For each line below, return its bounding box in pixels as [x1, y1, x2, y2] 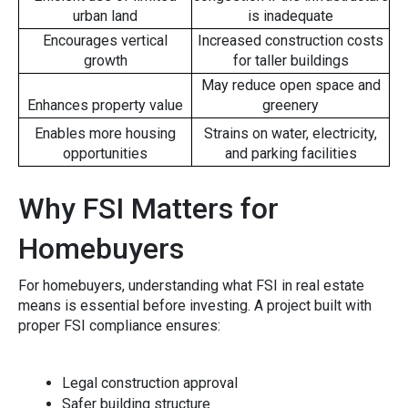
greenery [262, 97, 319, 115]
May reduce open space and [200, 76, 381, 95]
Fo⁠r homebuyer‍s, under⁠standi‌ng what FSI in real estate [18, 277, 364, 295]
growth [83, 52, 127, 70]
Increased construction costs [198, 32, 383, 50]
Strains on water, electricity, [204, 125, 377, 143]
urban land [73, 7, 138, 25]
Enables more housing [35, 125, 176, 143]
